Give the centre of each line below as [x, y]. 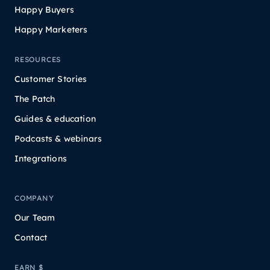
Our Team [35, 218]
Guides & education [55, 119]
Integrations [41, 159]
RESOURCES [38, 60]
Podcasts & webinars [58, 139]
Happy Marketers [51, 30]
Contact [31, 238]
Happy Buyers [44, 10]
